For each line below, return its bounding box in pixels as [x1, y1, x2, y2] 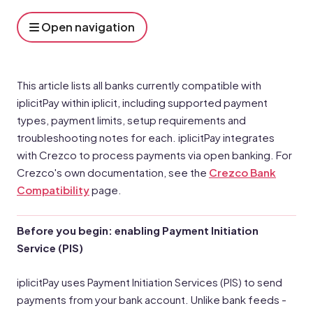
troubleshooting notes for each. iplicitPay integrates [17, 131, 275, 144]
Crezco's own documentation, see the [17, 166, 209, 179]
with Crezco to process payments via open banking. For [17, 148, 292, 161]
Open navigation [39, 20, 135, 34]
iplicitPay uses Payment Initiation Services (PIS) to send [17, 275, 282, 289]
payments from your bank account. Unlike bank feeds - [17, 293, 286, 306]
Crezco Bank [209, 166, 276, 179]
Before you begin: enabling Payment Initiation [17, 224, 259, 237]
